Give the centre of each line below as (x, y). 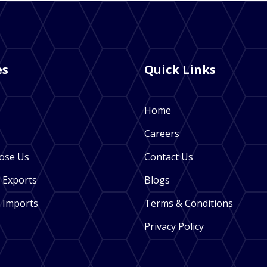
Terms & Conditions (189, 204)
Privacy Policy (174, 227)
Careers (162, 134)
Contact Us (169, 157)
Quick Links (180, 70)
